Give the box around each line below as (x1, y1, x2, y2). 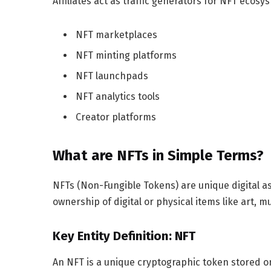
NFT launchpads (76, 70, 148, 82)
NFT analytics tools (76, 90, 160, 102)
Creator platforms (76, 111, 156, 123)
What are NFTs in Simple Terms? (53, 147, 264, 165)
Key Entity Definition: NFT (53, 228, 195, 243)
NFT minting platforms (76, 49, 177, 61)
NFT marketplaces (76, 28, 157, 41)
